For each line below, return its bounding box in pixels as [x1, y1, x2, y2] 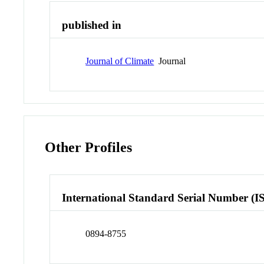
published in [62, 19, 122, 32]
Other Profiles [45, 139, 133, 155]
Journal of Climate [85, 55, 154, 66]
